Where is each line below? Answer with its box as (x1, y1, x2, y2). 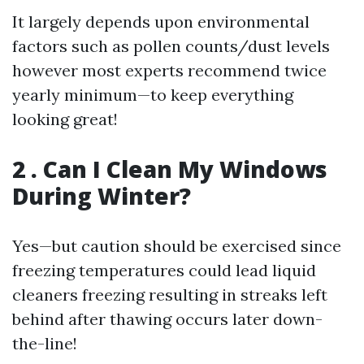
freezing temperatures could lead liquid (12, 260, 316, 281)
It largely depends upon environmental (12, 11, 310, 32)
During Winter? (12, 180, 191, 212)
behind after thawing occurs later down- (12, 309, 323, 330)
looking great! (12, 109, 118, 130)
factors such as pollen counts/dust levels (12, 36, 330, 57)
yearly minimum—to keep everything (12, 84, 293, 106)
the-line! (12, 333, 77, 354)
